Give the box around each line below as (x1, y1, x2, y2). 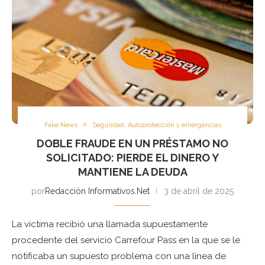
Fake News (44, 121, 77, 129)
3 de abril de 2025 (164, 186, 234, 196)
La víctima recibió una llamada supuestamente (12, 218, 208, 230)
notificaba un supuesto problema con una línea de (12, 250, 226, 261)
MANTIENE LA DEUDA (77, 165, 188, 178)
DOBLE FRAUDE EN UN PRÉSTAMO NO (37, 137, 228, 150)
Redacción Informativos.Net (45, 186, 150, 196)
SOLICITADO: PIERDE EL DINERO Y (46, 151, 219, 164)
